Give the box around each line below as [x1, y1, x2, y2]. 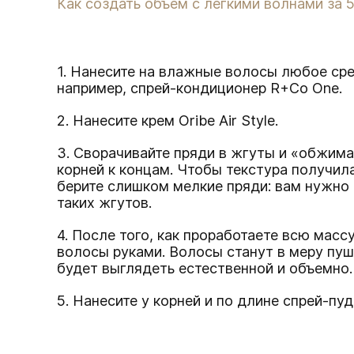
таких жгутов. [57, 194, 152, 212]
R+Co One [270, 80, 339, 97]
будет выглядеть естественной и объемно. [57, 260, 352, 277]
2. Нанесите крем [57, 112, 179, 130]
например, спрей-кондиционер [57, 80, 270, 97]
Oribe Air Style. [179, 112, 278, 130]
